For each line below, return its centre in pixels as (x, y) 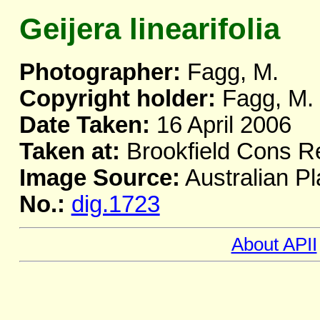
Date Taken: (84, 125)
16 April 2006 (220, 125)
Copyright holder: (117, 99)
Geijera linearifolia (149, 29)
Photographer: (100, 72)
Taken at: (69, 152)
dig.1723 (115, 205)
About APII (274, 245)
